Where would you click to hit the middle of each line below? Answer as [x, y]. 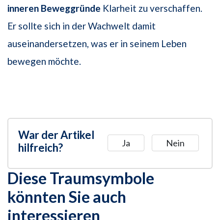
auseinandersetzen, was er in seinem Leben [97, 43]
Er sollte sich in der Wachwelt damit [82, 26]
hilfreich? [41, 147]
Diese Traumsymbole [81, 178]
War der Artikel [56, 135]
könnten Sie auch [67, 196]
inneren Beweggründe [54, 8]
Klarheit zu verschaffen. [151, 8]
